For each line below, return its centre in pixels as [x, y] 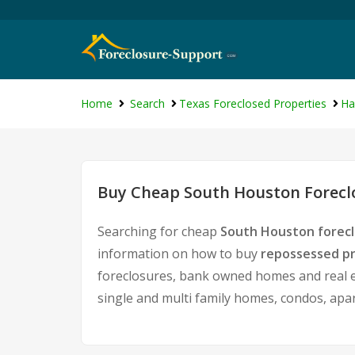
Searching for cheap [159, 231]
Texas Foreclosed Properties [253, 103]
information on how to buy [179, 254]
